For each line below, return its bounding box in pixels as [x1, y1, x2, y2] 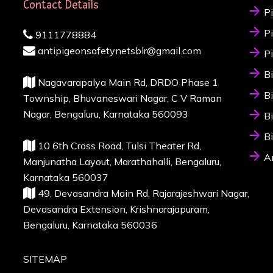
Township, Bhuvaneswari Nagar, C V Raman [23, 92, 222, 105]
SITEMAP [23, 253, 67, 266]
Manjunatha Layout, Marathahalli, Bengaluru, [23, 155, 221, 168]
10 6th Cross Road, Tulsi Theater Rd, [35, 140, 201, 152]
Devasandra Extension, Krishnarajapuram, [23, 203, 210, 216]
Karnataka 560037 [23, 171, 108, 184]
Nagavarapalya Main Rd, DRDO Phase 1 [35, 76, 218, 89]
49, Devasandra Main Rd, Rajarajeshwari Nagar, [35, 187, 249, 200]
